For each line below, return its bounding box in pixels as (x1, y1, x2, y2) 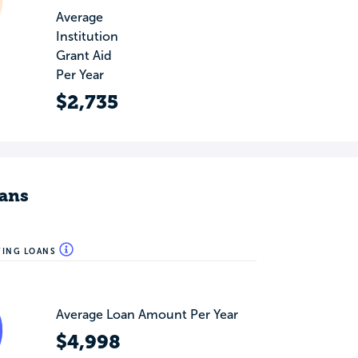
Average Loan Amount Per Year (56, 307, 238, 321)
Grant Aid (56, 49, 112, 63)
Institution (56, 30, 118, 44)
